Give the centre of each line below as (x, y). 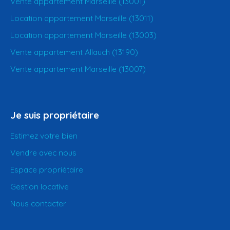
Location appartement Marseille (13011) (82, 18)
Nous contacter (38, 204)
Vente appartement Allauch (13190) (74, 52)
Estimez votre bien (44, 136)
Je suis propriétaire (55, 115)
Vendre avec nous (43, 153)
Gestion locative (40, 187)
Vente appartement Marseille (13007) (78, 69)
